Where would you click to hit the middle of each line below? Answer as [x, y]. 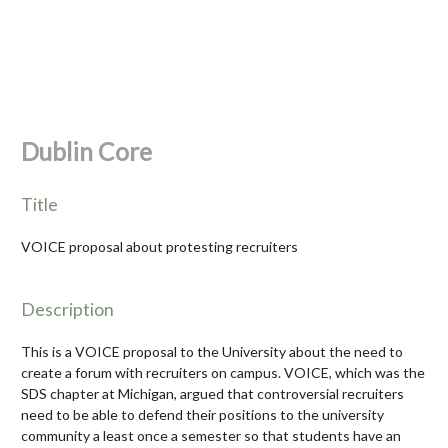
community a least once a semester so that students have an [211, 435]
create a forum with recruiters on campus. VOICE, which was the [223, 372]
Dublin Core [86, 151]
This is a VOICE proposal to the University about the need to [212, 351]
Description [67, 309]
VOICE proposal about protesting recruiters [159, 246]
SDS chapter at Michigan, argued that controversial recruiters [212, 393]
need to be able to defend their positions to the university [202, 414]
